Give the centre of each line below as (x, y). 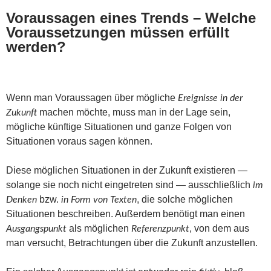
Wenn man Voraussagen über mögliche (92, 97)
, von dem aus (219, 228)
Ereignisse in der (210, 98)
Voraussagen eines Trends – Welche (131, 18)
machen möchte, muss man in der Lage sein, (134, 112)
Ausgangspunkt (36, 228)
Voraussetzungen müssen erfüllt (118, 32)
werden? (36, 47)
